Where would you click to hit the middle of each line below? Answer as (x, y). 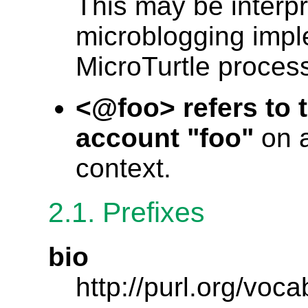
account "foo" (165, 138)
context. (123, 168)
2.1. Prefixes (126, 213)
